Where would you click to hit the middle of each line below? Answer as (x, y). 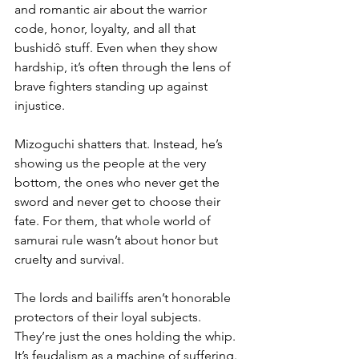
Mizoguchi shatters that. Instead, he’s (120, 143)
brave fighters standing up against (113, 86)
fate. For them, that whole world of (114, 220)
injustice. (40, 105)
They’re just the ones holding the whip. (127, 336)
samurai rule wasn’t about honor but (118, 240)
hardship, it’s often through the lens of (124, 67)
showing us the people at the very (112, 163)
